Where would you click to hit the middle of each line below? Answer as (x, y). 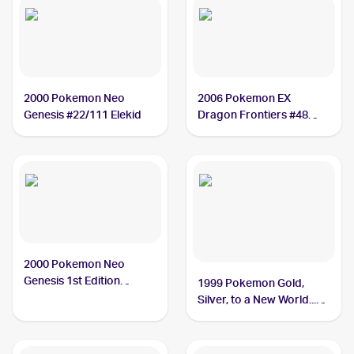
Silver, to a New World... (257, 299)
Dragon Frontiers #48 (253, 115)
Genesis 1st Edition (72, 281)
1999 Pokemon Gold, (251, 283)
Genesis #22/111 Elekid (83, 115)
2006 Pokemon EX (245, 98)
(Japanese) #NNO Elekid (260, 316)
